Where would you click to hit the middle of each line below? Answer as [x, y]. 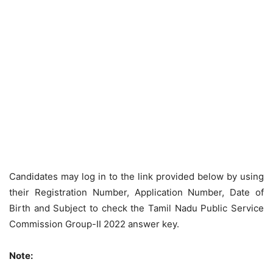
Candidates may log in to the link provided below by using [136, 176]
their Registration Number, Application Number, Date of [136, 192]
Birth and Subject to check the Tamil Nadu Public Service [136, 208]
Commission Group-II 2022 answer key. [94, 224]
